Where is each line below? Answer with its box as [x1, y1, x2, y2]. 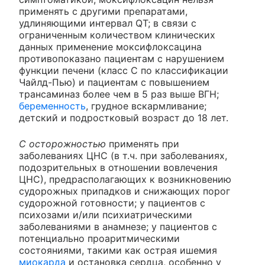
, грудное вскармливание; [86, 100, 206, 112]
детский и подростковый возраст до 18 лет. [19, 112, 228, 124]
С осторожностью [19, 138, 106, 150]
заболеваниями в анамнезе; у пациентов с [19, 221, 217, 233]
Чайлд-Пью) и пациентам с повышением [19, 76, 209, 89]
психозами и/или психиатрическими [19, 209, 192, 221]
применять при [106, 138, 179, 150]
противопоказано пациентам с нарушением [19, 53, 224, 65]
